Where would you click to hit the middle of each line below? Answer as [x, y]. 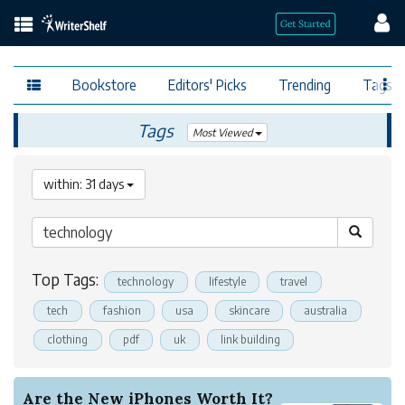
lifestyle [227, 282]
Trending [305, 84]
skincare [249, 311]
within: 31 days [85, 184]
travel [294, 282]
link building [250, 339]
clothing [68, 339]
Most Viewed [223, 133]
